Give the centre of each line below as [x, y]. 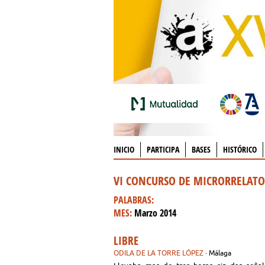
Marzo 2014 [155, 213]
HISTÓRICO [240, 149]
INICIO [124, 149]
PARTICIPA [163, 149]
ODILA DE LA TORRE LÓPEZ [159, 253]
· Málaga [218, 253]
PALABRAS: [134, 200]
